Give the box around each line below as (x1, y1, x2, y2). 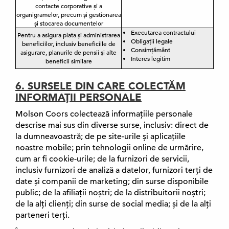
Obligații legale (131, 37, 173, 45)
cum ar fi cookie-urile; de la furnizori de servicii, (15, 154, 189, 164)
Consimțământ (131, 45, 170, 54)
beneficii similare (45, 57, 92, 65)
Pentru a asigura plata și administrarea (17, 31, 120, 39)
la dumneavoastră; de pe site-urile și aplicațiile (15, 131, 186, 142)
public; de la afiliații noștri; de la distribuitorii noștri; (15, 188, 205, 198)
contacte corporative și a (35, 2, 102, 10)
